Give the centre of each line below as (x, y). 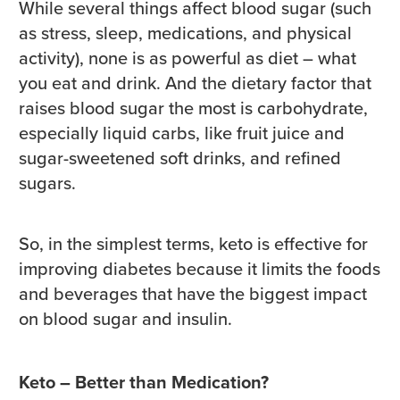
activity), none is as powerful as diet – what (187, 58)
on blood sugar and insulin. (128, 319)
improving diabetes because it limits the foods (200, 269)
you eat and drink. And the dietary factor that (195, 83)
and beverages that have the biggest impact (193, 294)
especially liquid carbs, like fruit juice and (182, 133)
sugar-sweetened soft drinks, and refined (180, 158)
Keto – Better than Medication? (144, 383)
